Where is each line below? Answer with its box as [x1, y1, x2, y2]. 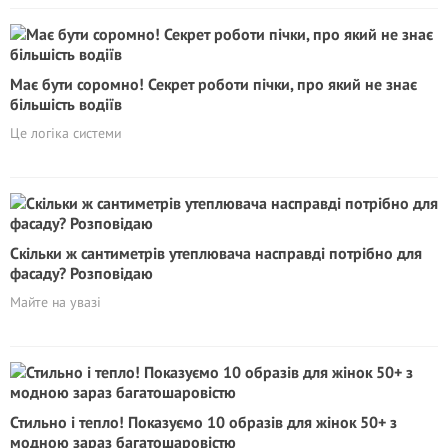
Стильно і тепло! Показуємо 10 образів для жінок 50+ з [10, 412, 397, 432]
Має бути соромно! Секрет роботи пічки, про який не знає [10, 74, 417, 94]
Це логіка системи [10, 124, 121, 142]
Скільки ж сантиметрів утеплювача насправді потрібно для [10, 243, 422, 263]
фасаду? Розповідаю [10, 263, 153, 283]
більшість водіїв [10, 94, 122, 114]
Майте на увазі [10, 293, 101, 311]
